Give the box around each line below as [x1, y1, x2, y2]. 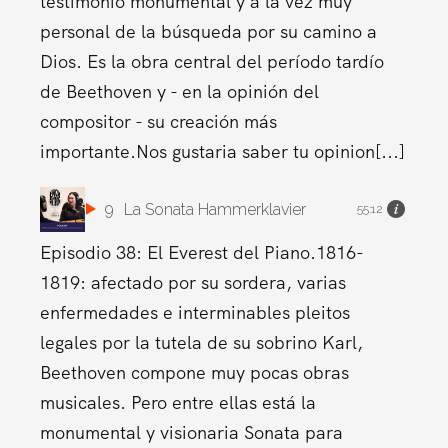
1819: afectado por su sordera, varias [39, 270, 346, 294]
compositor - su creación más [39, 109, 277, 133]
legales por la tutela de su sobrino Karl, [39, 330, 363, 354]
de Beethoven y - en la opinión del [39, 79, 319, 103]
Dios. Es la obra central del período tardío [39, 49, 384, 73]
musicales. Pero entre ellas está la [39, 390, 316, 414]
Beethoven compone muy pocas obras [39, 360, 349, 384]
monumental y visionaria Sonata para [39, 420, 343, 444]
